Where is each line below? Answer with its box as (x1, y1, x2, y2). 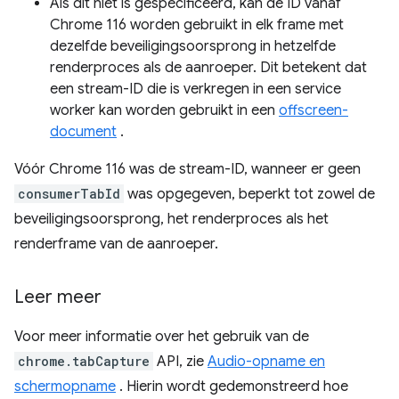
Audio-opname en (208, 353, 325, 370)
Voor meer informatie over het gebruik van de (14, 328, 309, 346)
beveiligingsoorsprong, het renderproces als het (14, 210, 329, 228)
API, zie (153, 353, 208, 370)
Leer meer (14, 286, 102, 308)
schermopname (14, 378, 116, 395)
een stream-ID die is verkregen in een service (50, 80, 341, 98)
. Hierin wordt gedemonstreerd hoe (116, 378, 348, 395)
